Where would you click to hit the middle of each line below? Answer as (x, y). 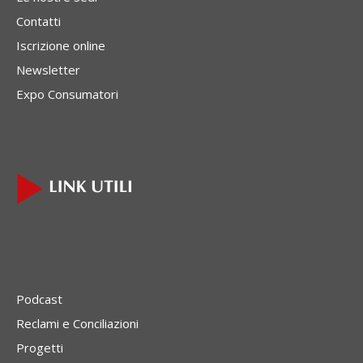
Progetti (40, 347)
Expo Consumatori (67, 94)
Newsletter (48, 69)
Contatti (38, 21)
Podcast (39, 299)
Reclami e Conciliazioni (77, 323)
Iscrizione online (61, 45)
